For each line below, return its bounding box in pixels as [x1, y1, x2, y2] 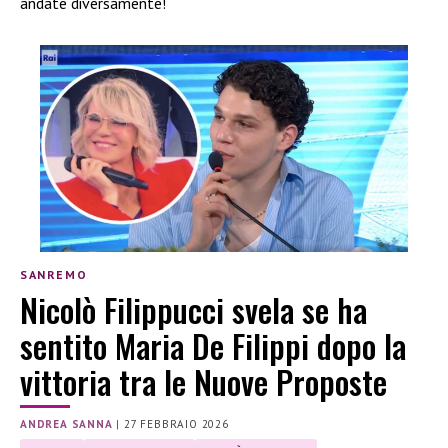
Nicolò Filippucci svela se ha [20, 285, 367, 333]
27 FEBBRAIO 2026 [124, 416, 229, 431]
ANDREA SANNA [20, 416, 113, 431]
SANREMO [20, 267, 88, 283]
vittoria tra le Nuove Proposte [20, 357, 387, 405]
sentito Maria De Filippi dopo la [20, 321, 406, 369]
